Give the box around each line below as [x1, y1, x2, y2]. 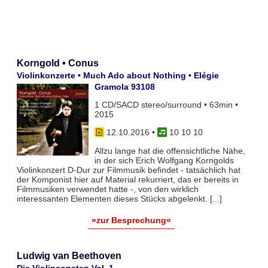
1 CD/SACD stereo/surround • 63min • [94, 100, 238, 110]
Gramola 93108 [94, 81, 155, 92]
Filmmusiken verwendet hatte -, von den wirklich [16, 184, 199, 194]
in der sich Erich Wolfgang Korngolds [94, 155, 234, 165]
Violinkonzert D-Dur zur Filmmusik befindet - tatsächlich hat [16, 165, 240, 175]
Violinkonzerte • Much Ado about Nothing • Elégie [16, 70, 219, 80]
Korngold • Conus [16, 57, 99, 68]
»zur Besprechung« [92, 215, 172, 226]
